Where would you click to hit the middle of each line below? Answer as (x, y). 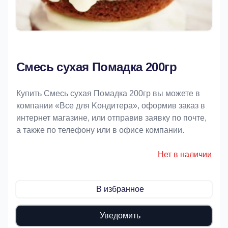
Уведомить (120, 216)
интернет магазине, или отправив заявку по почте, (111, 118)
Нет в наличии (185, 154)
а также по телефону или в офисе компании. (100, 130)
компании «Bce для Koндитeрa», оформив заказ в (111, 106)
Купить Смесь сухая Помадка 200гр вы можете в (108, 93)
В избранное (120, 189)
